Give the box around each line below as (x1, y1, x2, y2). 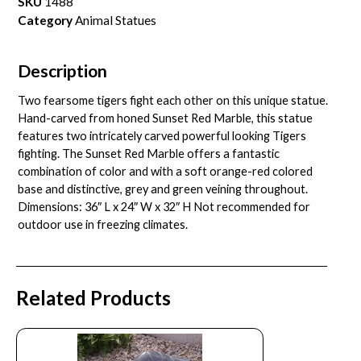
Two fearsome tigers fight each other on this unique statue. (18, 93, 329, 108)
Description (18, 60, 108, 81)
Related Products (16, 285, 171, 309)
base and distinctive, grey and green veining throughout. (18, 182, 309, 197)
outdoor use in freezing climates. (18, 218, 189, 232)
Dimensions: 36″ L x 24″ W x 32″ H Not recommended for (18, 200, 311, 214)
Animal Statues (75, 12, 157, 27)
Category (18, 12, 73, 27)
